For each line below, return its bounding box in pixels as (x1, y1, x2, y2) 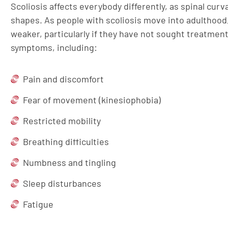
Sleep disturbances (23, 177, 101, 189)
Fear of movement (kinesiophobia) (23, 94, 161, 105)
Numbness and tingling (23, 156, 116, 168)
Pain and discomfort (23, 73, 104, 84)
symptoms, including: (11, 41, 97, 53)
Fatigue (23, 198, 53, 210)
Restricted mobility (23, 115, 101, 126)
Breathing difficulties (23, 135, 109, 147)
